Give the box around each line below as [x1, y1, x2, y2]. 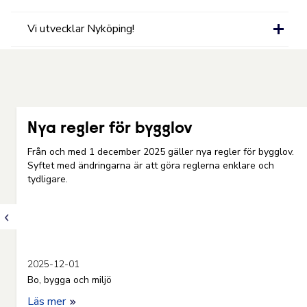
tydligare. [27, 173, 68, 186]
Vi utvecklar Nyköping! [27, 21, 135, 36]
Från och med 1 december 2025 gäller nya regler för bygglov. [27, 145, 294, 158]
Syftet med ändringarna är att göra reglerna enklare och [27, 159, 274, 172]
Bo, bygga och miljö [27, 273, 112, 286]
